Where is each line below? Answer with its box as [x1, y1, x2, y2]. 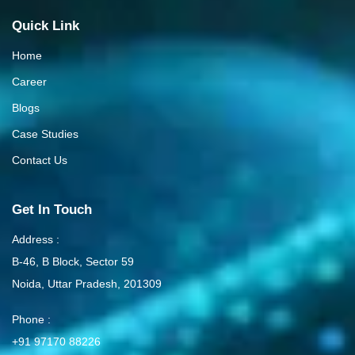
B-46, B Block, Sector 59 [12, 255, 134, 268]
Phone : [12, 313, 51, 326]
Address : [12, 233, 59, 246]
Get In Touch [12, 202, 92, 217]
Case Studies [12, 128, 78, 140]
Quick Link [12, 18, 79, 33]
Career [12, 75, 47, 88]
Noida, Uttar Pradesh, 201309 [12, 277, 162, 290]
